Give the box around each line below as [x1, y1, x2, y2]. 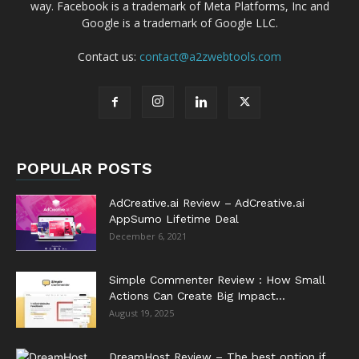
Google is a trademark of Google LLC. [81, 15, 278, 30]
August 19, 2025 [109, 307, 174, 319]
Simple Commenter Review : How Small [109, 273, 325, 286]
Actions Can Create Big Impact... [109, 289, 285, 302]
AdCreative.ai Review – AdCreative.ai [109, 196, 305, 209]
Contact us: [78, 49, 139, 64]
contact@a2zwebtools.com [139, 49, 281, 64]
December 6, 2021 [109, 230, 187, 242]
